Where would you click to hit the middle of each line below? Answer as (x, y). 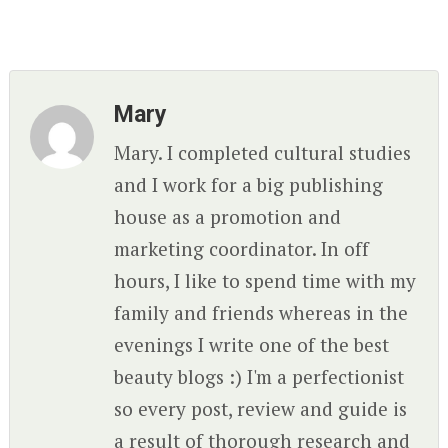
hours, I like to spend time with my (265, 280)
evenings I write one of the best (252, 344)
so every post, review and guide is (261, 408)
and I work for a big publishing (249, 184)
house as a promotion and (228, 216)
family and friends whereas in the (261, 312)
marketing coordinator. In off (242, 248)
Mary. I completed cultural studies (263, 152)
